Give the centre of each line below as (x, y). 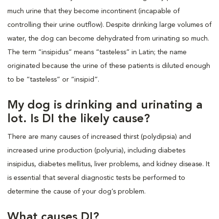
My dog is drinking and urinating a (105, 106)
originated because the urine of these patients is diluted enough (109, 66)
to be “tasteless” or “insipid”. (53, 80)
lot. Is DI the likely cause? (79, 119)
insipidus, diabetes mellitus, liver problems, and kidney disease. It (109, 164)
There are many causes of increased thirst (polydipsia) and (99, 137)
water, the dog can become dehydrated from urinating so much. (108, 39)
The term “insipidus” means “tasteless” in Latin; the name (97, 52)
